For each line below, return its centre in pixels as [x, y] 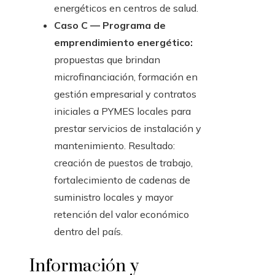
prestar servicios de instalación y [128, 129]
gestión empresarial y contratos [125, 94]
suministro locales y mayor [114, 197]
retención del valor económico [122, 215]
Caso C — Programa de [110, 25]
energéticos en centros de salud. [126, 8]
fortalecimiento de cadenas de [122, 180]
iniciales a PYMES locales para [122, 111]
